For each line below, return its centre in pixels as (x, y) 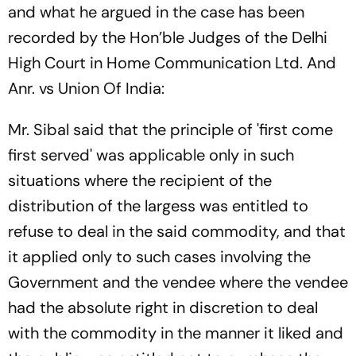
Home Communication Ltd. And (221, 62)
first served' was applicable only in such (151, 155)
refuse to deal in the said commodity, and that (177, 231)
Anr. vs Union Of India (85, 88)
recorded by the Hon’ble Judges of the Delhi (168, 37)
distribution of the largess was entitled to (158, 205)
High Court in (57, 62)
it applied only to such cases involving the (159, 256)
